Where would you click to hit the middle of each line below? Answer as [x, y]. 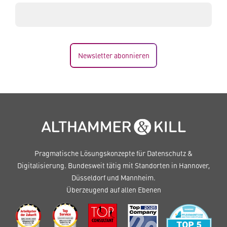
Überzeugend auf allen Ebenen [113, 190]
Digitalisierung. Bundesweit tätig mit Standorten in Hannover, [113, 165]
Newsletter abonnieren [114, 55]
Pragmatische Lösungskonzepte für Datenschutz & [113, 153]
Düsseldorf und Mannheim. [113, 177]
